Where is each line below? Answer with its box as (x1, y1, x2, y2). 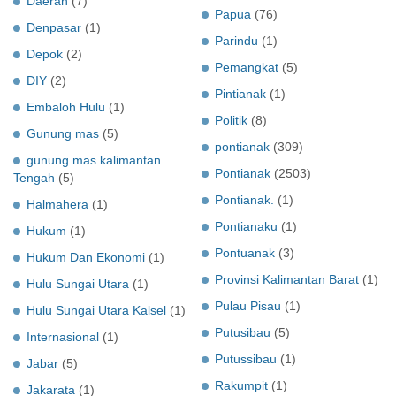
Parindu (215, 33, 258, 48)
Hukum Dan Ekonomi (27, 249, 145, 264)
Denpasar (27, 19, 81, 34)
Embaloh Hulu (27, 99, 105, 114)
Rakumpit (215, 377, 268, 392)
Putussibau (215, 351, 277, 366)
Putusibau (215, 324, 270, 339)
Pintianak (215, 86, 266, 101)
